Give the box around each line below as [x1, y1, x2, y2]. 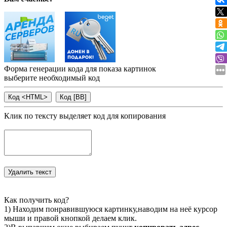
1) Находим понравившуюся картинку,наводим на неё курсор [4, 205, 217, 214]
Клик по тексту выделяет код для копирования [4, 111, 166, 121]
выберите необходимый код [4, 73, 100, 83]
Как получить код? [4, 196, 69, 205]
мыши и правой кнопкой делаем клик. [4, 214, 137, 223]
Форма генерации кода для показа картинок [4, 64, 156, 73]
